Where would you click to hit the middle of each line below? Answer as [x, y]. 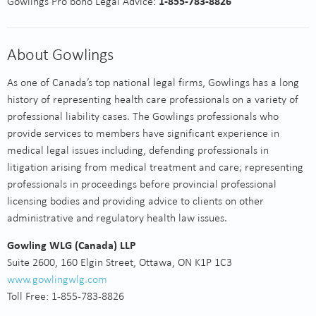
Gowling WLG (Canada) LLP [72, 245]
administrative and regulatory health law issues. [117, 218]
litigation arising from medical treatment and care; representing [155, 167]
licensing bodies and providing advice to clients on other [135, 201]
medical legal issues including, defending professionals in [138, 150]
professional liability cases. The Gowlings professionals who [143, 116]
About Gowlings [60, 54]
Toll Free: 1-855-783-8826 [68, 296]
